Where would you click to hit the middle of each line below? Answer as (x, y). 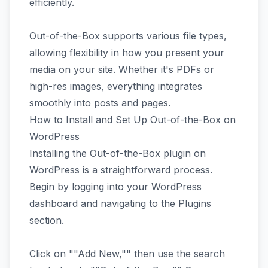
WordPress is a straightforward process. (121, 170)
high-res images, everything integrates (116, 86)
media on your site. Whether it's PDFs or (122, 69)
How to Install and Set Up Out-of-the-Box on (133, 120)
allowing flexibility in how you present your (127, 53)
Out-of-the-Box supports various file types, (128, 36)
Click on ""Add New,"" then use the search (127, 254)
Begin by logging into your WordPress (115, 187)
